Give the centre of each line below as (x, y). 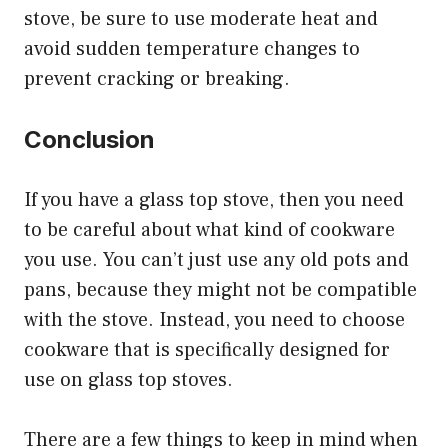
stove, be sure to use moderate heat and (201, 19)
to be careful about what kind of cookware (209, 230)
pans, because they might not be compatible (220, 290)
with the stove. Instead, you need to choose (214, 320)
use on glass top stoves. (128, 380)
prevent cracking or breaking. (157, 79)
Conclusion (89, 140)
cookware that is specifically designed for (207, 350)
